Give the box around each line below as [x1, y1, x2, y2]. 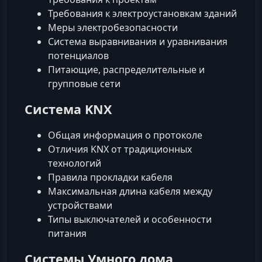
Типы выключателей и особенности [48, 213, 212, 226]
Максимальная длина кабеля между [48, 185, 212, 198]
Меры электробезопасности [48, 20, 178, 34]
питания [48, 227, 87, 240]
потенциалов [48, 49, 109, 62]
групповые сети [48, 77, 120, 90]
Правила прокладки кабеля [48, 171, 173, 184]
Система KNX [25, 100, 112, 118]
